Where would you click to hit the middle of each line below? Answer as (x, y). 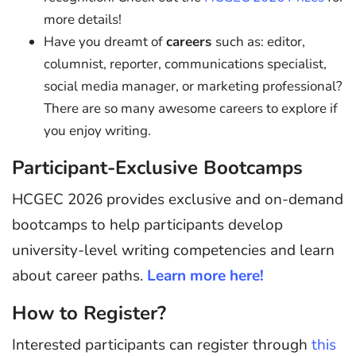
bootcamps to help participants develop (147, 225)
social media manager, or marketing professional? (193, 87)
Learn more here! (205, 276)
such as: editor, (260, 42)
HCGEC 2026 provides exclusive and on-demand (178, 200)
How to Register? (89, 313)
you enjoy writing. (97, 131)
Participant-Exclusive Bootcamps (157, 168)
